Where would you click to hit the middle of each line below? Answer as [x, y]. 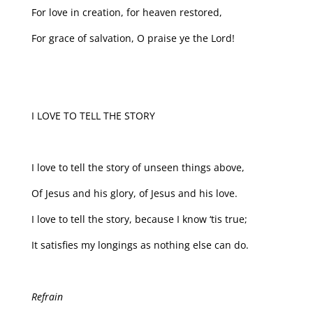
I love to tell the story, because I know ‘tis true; [139, 219]
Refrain [47, 297]
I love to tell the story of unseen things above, [138, 168]
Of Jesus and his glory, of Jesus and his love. [134, 194]
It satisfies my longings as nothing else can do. [140, 245]
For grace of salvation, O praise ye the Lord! [133, 38]
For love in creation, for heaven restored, [126, 13]
